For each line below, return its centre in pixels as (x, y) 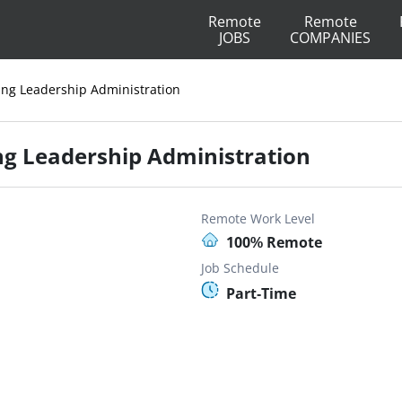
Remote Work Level (258, 218)
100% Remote (274, 242)
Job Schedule (240, 268)
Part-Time (261, 293)
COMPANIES (330, 38)
